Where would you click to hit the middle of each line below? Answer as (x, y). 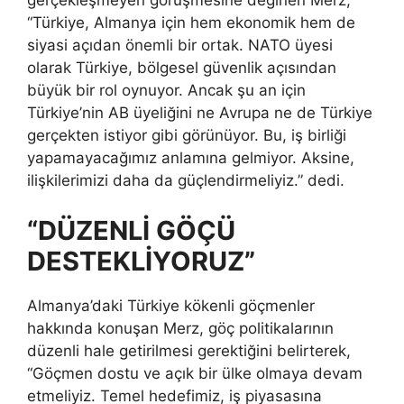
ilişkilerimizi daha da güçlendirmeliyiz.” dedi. (186, 181)
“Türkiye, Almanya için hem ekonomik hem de (191, 23)
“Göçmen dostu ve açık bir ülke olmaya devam (195, 373)
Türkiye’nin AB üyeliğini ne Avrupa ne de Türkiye (200, 113)
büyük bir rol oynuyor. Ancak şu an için (166, 91)
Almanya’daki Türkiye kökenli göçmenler (171, 305)
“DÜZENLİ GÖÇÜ (131, 230)
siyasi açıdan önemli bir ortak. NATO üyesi (180, 46)
